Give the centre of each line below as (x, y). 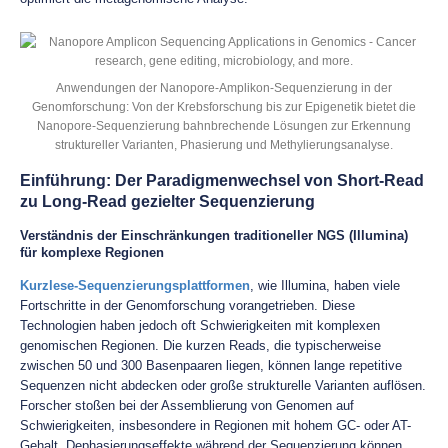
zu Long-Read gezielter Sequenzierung (167, 201)
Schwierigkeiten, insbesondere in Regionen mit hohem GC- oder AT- (215, 425)
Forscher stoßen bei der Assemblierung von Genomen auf (187, 405)
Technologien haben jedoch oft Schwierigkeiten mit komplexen (200, 325)
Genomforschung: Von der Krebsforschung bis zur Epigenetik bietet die (224, 106)
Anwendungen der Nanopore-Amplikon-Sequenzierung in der (224, 87)
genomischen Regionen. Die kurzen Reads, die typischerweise (200, 345)
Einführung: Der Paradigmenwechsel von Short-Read (222, 180)
